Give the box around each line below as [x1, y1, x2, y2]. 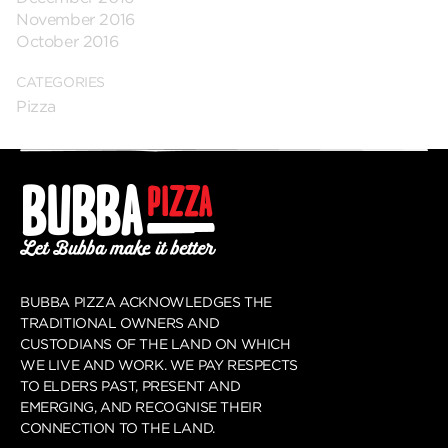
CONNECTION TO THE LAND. [20, 420, 215, 436]
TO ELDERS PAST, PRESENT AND [20, 378, 241, 394]
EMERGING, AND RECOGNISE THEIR [20, 399, 262, 415]
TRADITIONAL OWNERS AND [20, 315, 220, 331]
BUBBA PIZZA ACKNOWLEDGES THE [20, 294, 272, 310]
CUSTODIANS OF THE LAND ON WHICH [20, 336, 291, 352]
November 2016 [16, 10, 135, 29]
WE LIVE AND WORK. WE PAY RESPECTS [20, 357, 298, 373]
